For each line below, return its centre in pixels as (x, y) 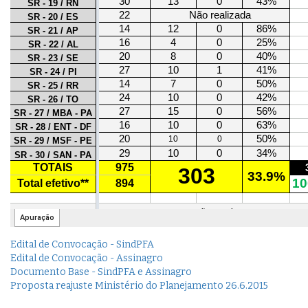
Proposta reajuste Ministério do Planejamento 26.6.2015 (139, 286)
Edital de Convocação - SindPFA (82, 245)
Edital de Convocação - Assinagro (87, 258)
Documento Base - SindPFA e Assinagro (101, 272)
